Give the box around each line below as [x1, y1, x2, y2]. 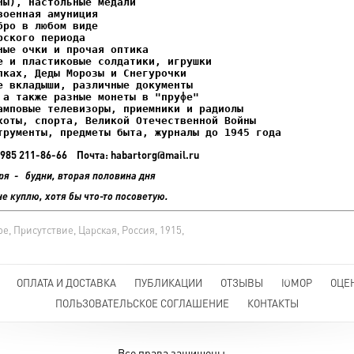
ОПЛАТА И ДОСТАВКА [16, 277, 116, 289]
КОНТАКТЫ [247, 297, 299, 310]
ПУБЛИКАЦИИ [134, 277, 202, 289]
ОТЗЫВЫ [220, 277, 263, 289]
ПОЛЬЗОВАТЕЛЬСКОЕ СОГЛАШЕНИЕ [55, 297, 229, 310]
